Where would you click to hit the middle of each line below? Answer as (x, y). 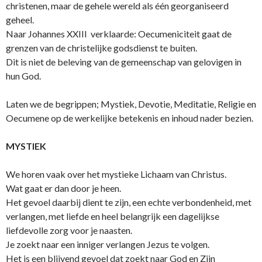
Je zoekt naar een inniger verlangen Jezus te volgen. (108, 244)
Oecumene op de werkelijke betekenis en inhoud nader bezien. (130, 118)
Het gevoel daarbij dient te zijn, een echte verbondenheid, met (129, 202)
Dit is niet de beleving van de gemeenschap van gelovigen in (124, 62)
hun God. (23, 76)
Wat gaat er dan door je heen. (63, 188)
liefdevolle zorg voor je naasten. (69, 230)
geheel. (20, 20)
